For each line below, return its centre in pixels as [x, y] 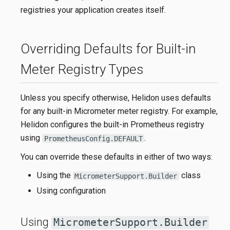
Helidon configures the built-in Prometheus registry [112, 125]
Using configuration [71, 190]
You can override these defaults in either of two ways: [117, 157]
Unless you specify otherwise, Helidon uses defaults [116, 98]
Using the [55, 176]
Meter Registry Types [82, 70]
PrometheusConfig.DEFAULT [93, 138]
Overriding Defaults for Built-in [108, 49]
